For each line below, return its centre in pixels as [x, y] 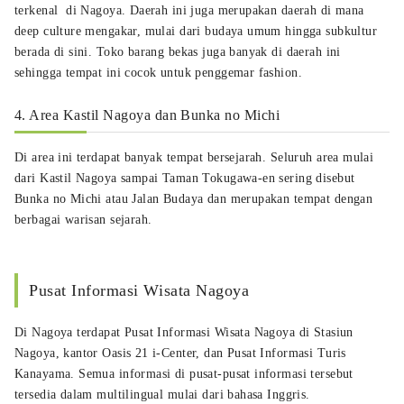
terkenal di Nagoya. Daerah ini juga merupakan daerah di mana [189, 10]
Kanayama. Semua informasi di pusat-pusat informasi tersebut [184, 373]
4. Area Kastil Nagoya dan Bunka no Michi [147, 115]
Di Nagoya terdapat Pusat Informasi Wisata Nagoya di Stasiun [184, 332]
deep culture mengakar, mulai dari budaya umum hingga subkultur [196, 31]
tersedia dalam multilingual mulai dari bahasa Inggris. [162, 394]
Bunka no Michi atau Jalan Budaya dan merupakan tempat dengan [194, 198]
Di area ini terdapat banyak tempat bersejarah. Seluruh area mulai [194, 157]
